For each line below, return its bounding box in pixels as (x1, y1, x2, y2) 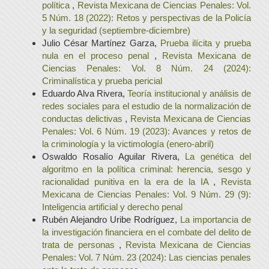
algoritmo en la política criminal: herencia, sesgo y (42, 163, 251, 174)
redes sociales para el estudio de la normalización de (42, 100, 251, 111)
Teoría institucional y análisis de (127, 88, 252, 98)
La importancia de (180, 214, 251, 225)
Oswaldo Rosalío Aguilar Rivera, (42, 151, 186, 162)
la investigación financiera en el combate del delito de (42, 226, 251, 237)
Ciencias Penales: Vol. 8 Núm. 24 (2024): (42, 62, 251, 73)
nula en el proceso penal (42, 50, 154, 61)
